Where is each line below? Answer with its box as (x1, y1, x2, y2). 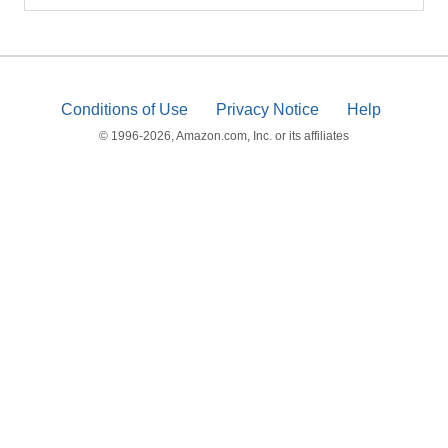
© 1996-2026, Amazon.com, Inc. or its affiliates (99, 129, 349, 143)
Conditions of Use (61, 101, 192, 118)
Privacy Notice (216, 101, 323, 118)
